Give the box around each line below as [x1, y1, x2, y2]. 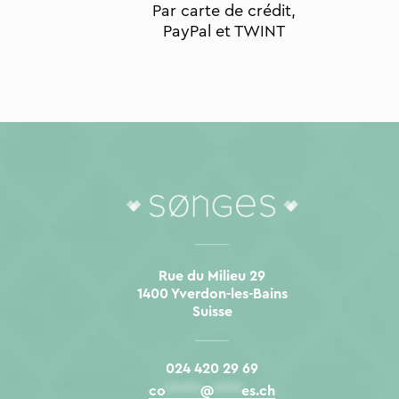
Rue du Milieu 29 [159, 268, 266, 283]
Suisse [191, 304, 232, 319]
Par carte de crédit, [152, 3, 297, 20]
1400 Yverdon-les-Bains [136, 286, 288, 301]
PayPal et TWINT [163, 23, 286, 40]
